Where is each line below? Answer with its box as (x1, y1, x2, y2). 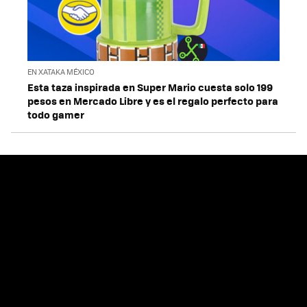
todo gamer (27, 106, 84, 122)
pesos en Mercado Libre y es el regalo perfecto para (27, 93, 278, 108)
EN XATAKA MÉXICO (27, 66, 95, 77)
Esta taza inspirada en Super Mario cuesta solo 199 (27, 79, 273, 95)
